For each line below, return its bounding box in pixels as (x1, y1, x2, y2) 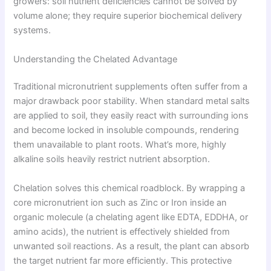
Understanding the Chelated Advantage (13, 53, 178, 65)
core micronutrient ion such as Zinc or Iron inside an (13, 197, 227, 208)
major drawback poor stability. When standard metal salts (13, 96, 250, 107)
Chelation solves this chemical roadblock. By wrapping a (13, 182, 246, 194)
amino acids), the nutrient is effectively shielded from (13, 226, 230, 237)
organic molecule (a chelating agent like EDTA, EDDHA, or (13, 211, 249, 223)
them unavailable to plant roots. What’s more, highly (13, 139, 227, 151)
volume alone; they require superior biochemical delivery (13, 10, 243, 22)
